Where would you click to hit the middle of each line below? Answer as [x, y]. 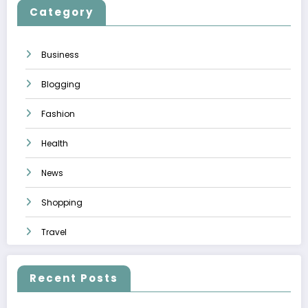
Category [62, 12]
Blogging [61, 84]
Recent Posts [74, 278]
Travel [54, 232]
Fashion [58, 113]
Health [55, 143]
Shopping [62, 202]
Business [60, 54]
